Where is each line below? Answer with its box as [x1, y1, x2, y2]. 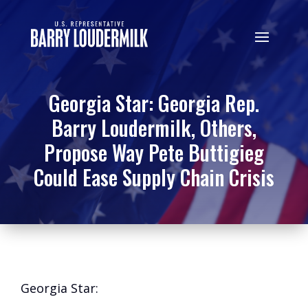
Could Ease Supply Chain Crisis [34, 162, 274, 192]
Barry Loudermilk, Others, [52, 112, 256, 143]
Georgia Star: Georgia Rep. [49, 87, 259, 118]
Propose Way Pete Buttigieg [44, 137, 264, 168]
